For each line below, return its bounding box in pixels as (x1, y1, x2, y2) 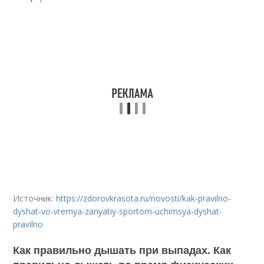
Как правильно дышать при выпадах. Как (13, 242, 232, 258)
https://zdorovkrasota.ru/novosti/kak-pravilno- (56, 193, 232, 204)
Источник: (13, 193, 57, 204)
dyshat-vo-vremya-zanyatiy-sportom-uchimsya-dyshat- (13, 206, 223, 217)
